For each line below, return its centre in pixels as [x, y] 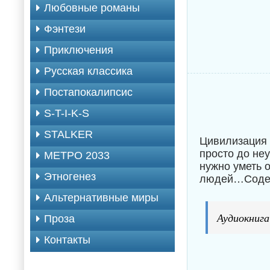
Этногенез [70, 177]
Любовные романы [92, 8]
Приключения [79, 50]
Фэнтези [65, 29]
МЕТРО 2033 [77, 155]
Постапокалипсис [88, 92]
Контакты [67, 240]
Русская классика [88, 71]
